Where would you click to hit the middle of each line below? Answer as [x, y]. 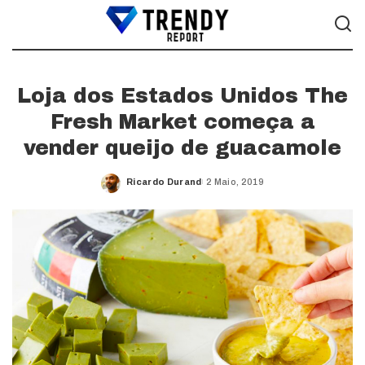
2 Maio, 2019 [235, 181]
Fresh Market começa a [182, 122]
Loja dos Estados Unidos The [182, 96]
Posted [144, 187]
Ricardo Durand [164, 181]
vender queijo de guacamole [182, 148]
